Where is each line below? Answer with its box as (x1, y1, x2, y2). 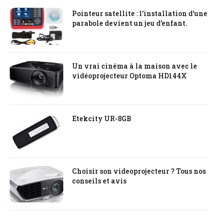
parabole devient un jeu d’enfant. (72, 18, 187, 28)
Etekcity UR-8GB (72, 114, 131, 124)
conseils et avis (72, 176, 127, 186)
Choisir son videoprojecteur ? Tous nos (72, 166, 206, 176)
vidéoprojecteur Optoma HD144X (72, 71, 187, 81)
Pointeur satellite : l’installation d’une (72, 9, 207, 18)
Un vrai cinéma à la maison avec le (72, 61, 197, 71)
